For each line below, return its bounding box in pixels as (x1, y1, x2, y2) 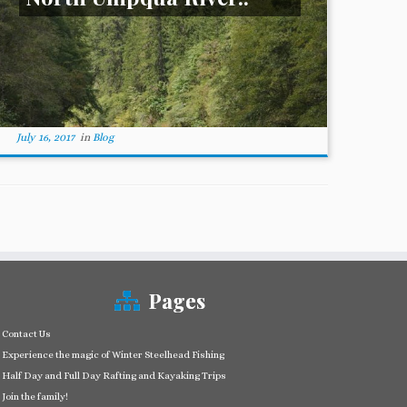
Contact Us (2, 328, 51, 340)
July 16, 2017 (15, 131, 74, 144)
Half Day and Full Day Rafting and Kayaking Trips (2, 370, 226, 382)
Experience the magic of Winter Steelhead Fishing (2, 349, 224, 361)
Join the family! (2, 391, 68, 402)
